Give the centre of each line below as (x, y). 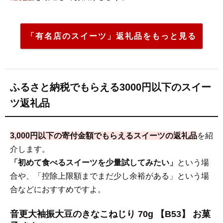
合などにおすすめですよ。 (58, 189)
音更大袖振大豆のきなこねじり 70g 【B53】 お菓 (110, 214)
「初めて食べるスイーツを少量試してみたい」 (94, 162)
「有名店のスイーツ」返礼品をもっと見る (111, 36)
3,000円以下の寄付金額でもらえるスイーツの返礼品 (104, 135)
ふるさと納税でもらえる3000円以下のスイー (111, 87)
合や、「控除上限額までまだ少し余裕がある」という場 (110, 176)
